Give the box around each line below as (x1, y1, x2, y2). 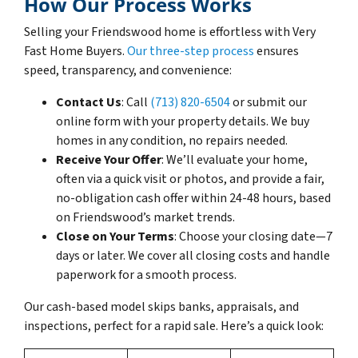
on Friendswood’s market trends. (56, 208, 235, 226)
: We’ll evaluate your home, (161, 150, 308, 169)
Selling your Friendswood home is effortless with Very (24, 22, 316, 41)
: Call (121, 93, 150, 111)
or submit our (230, 93, 307, 111)
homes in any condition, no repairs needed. (56, 131, 288, 149)
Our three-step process (127, 42, 254, 60)
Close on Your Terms (56, 227, 174, 245)
